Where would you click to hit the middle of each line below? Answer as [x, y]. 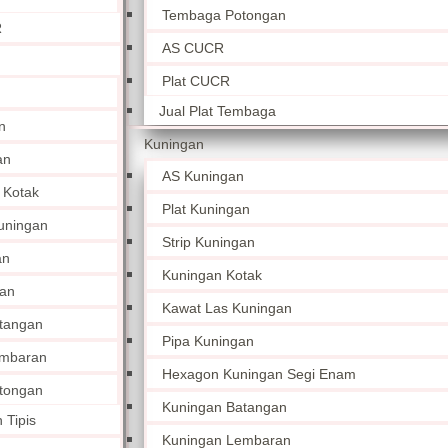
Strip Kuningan [209, 242]
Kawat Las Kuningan [227, 308]
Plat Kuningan [206, 209]
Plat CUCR [196, 81]
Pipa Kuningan [208, 341]
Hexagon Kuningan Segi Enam [259, 374]
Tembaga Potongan [224, 15]
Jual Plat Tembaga [218, 111]
